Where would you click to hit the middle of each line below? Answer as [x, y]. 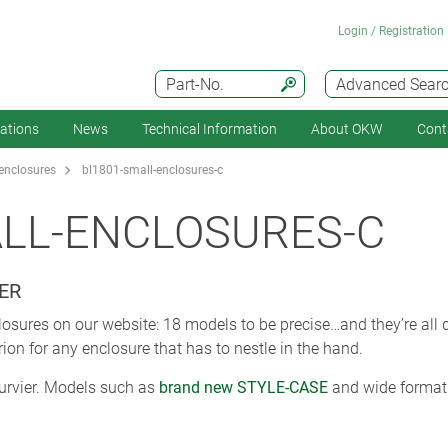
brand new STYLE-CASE [243, 388]
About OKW [347, 129]
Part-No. [195, 84]
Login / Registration [391, 31]
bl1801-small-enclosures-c [152, 170]
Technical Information [209, 129]
